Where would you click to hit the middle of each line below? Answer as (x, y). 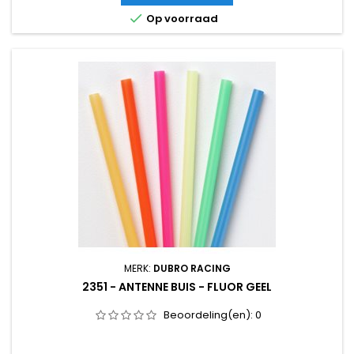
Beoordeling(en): (209, 315)
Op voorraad (181, 19)
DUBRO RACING (192, 269)
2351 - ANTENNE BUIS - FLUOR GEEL (177, 287)
